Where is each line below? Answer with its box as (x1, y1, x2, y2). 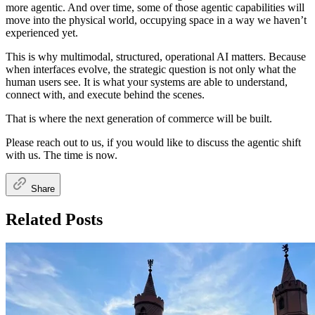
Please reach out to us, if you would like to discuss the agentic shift (6, 136, 301, 148)
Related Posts (6, 210, 103, 229)
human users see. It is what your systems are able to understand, (6, 75, 288, 88)
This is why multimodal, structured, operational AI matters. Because (6, 50, 306, 63)
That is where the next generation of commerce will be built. (6, 112, 272, 124)
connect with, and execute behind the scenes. (6, 88, 205, 101)
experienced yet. (6, 26, 78, 39)
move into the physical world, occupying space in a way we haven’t (6, 13, 307, 26)
